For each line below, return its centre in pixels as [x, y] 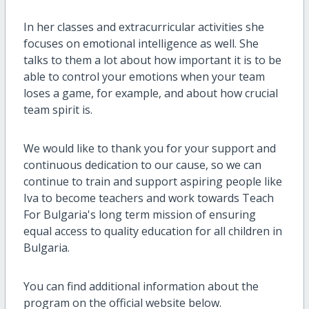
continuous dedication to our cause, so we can [142, 165]
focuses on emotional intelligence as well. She [141, 44]
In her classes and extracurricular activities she [143, 27]
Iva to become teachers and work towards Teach [148, 198]
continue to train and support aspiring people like [152, 182]
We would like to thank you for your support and [149, 149]
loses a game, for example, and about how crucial [150, 93]
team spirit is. [58, 110]
